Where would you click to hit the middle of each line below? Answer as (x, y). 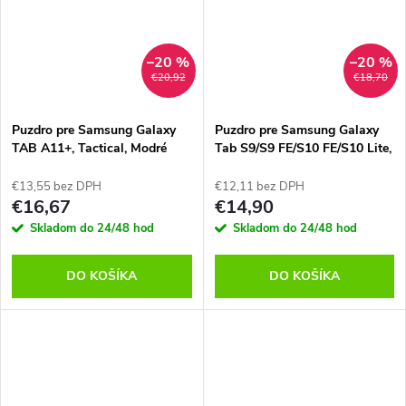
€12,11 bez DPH (259, 186)
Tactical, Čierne (259, 166)
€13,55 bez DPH (57, 186)
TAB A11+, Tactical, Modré (89, 148)
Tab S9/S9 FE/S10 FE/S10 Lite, (303, 148)
